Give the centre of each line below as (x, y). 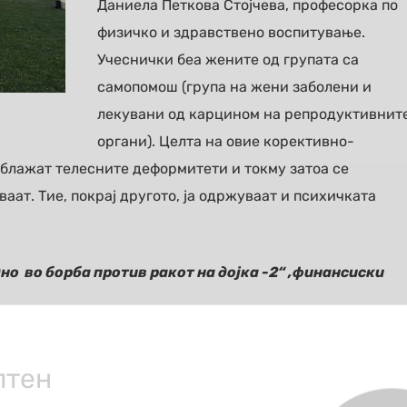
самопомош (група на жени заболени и (234, 86)
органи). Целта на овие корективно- (226, 141)
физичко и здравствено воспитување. (231, 32)
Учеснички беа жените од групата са (228, 59)
